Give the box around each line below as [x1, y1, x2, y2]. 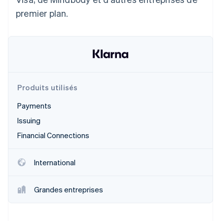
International [34, 157, 75, 167]
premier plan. [16, 7, 69, 19]
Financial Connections [17, 130, 89, 140]
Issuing [17, 115, 40, 125]
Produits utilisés [17, 82, 78, 92]
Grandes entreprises [34, 184, 103, 194]
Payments [17, 101, 51, 110]
